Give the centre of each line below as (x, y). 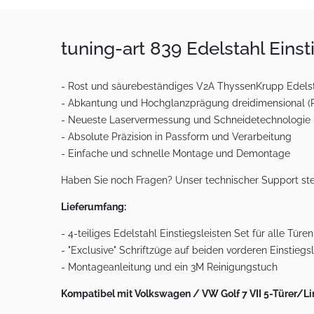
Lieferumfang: (94, 207)
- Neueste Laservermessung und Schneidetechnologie (186, 120)
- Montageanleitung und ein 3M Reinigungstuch (169, 267)
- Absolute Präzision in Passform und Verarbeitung (176, 137)
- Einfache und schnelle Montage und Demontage (176, 154)
